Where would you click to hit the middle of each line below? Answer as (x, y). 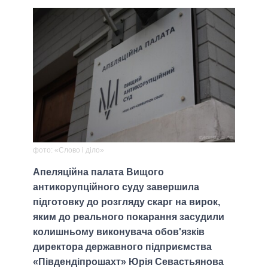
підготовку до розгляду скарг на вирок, (127, 202)
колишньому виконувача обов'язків (119, 232)
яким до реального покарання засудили (129, 217)
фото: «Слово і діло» (68, 150)
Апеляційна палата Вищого (98, 172)
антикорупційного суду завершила (116, 187)
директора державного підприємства (122, 247)
